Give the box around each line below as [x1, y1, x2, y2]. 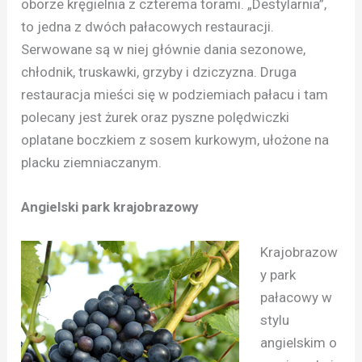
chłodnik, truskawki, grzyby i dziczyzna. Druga [21, 64, 297, 81]
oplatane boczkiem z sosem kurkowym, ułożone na [21, 132, 330, 149]
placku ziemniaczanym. [21, 154, 162, 171]
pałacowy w [259, 288, 332, 305]
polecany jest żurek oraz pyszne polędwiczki [21, 109, 290, 126]
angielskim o [259, 334, 337, 351]
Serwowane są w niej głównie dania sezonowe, [21, 41, 306, 58]
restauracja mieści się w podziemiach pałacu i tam [21, 86, 329, 103]
